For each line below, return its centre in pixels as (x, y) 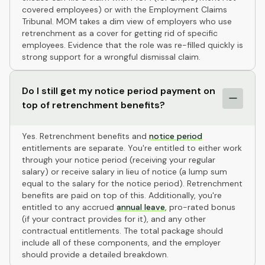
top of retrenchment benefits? (93, 105)
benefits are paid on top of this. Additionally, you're (122, 195)
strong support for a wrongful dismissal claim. (111, 57)
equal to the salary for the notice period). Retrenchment (132, 183)
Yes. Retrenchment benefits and (85, 136)
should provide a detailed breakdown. (95, 254)
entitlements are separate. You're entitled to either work (132, 148)
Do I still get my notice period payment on (119, 91)
